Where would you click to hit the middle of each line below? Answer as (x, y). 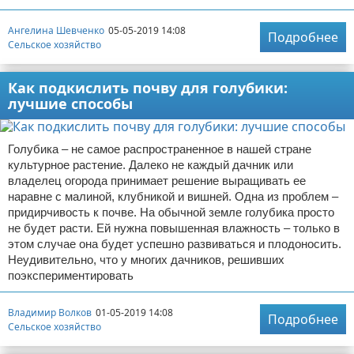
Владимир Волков (50, 312)
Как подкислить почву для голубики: (148, 88)
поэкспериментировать (71, 275)
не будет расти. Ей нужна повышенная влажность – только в (174, 228)
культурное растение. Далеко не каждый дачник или (151, 165)
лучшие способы (70, 104)
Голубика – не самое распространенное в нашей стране (160, 149)
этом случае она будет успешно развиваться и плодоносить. (175, 244)
